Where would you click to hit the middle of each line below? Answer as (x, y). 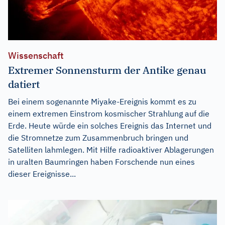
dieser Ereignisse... (42, 174)
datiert (24, 84)
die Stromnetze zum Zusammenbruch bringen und (98, 138)
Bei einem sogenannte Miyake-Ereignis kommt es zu (102, 102)
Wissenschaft (36, 56)
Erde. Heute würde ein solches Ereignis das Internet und (110, 126)
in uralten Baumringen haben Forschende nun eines (101, 162)
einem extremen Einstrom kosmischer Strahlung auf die (109, 114)
